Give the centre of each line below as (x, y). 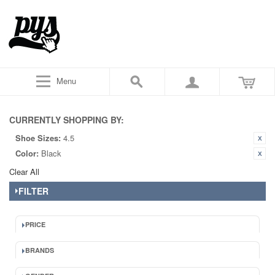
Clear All (24, 172)
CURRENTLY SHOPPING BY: (67, 120)
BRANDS (40, 250)
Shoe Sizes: (38, 138)
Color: (27, 153)
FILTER (33, 191)
